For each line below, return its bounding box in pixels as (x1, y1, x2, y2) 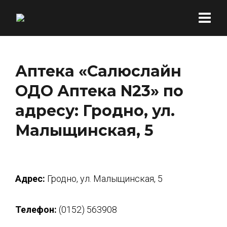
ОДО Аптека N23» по (15, 82, 183, 100)
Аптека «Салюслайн (15, 62, 181, 81)
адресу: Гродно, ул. (15, 101, 175, 120)
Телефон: (15, 204, 57, 215)
